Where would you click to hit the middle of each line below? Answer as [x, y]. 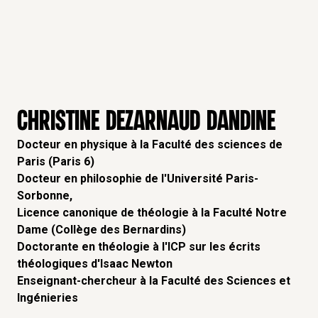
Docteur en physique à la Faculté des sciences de [150, 144]
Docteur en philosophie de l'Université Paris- [138, 179]
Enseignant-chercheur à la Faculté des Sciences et [154, 281]
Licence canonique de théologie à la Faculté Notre [152, 213]
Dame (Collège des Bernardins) [102, 230]
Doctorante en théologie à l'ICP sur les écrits [139, 247]
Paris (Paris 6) [56, 161]
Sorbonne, [45, 196]
